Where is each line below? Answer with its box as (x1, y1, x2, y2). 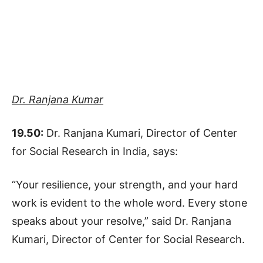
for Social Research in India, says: (12, 145, 178, 158)
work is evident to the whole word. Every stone (12, 197, 247, 210)
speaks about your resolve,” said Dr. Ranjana (12, 215, 231, 228)
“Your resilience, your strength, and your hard (12, 178, 238, 191)
